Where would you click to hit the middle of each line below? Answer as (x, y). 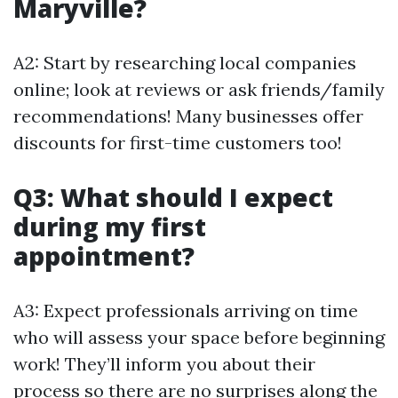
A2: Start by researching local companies (185, 63)
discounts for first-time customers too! (178, 143)
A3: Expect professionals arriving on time (186, 311)
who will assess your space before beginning (199, 338)
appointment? (104, 256)
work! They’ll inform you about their (164, 364)
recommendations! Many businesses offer (188, 116)
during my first (110, 227)
